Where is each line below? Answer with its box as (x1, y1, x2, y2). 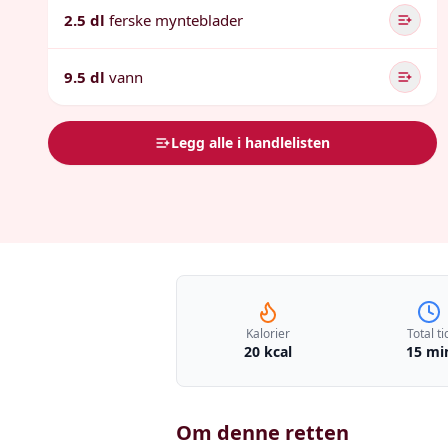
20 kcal (243, 342, 292, 361)
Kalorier (245, 325, 290, 342)
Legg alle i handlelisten (171, 133, 331, 152)
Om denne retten (176, 419, 349, 446)
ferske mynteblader (109, 10, 243, 30)
